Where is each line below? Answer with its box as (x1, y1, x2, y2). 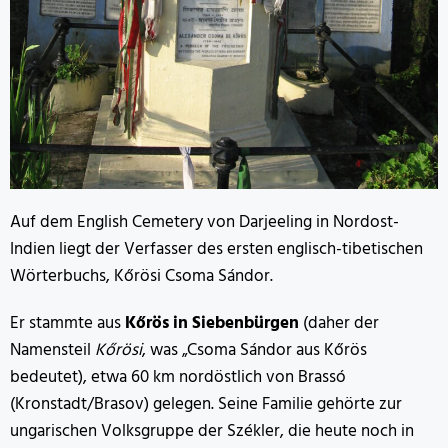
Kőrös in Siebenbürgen (125, 309, 299, 337)
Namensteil (10, 336, 95, 364)
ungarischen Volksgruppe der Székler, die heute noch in (10, 417, 414, 445)
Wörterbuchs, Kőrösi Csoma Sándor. (10, 262, 273, 290)
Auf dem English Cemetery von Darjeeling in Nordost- (10, 208, 399, 236)
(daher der (299, 309, 379, 337)
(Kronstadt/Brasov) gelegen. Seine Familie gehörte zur (10, 390, 402, 418)
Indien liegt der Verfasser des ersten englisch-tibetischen (10, 235, 423, 263)
